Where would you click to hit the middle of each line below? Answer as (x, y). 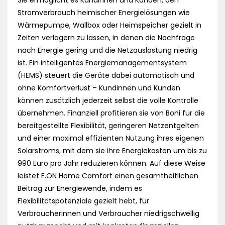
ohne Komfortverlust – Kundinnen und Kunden (99, 88)
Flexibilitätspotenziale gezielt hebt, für (83, 201)
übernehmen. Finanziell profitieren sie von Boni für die (111, 113)
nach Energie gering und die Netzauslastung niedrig (107, 50)
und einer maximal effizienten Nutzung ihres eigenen (111, 138)
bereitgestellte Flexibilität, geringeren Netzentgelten (108, 126)
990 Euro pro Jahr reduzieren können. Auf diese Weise (111, 163)
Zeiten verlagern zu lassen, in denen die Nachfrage (106, 38)
